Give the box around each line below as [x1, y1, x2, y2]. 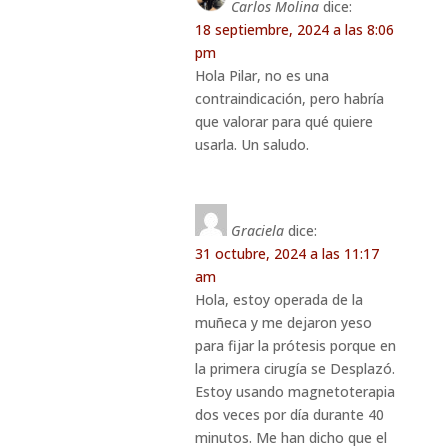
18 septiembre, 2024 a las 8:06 [194, 19, 394, 39]
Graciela [230, 220, 284, 240]
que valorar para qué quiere [194, 111, 373, 131]
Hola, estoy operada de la [194, 289, 363, 309]
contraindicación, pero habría [194, 88, 384, 108]
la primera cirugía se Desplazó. [194, 358, 395, 378]
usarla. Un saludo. [194, 134, 309, 154]
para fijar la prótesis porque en [194, 335, 396, 355]
